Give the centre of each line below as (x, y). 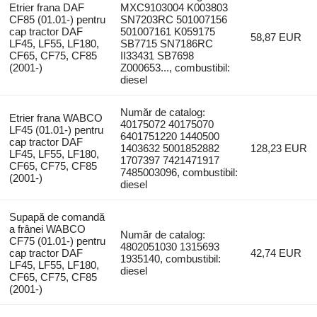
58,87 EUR (276, 37)
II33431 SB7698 (157, 55)
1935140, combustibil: (171, 258)
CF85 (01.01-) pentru (57, 19)
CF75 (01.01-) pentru (57, 241)
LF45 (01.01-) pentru (56, 129)
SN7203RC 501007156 (174, 19)
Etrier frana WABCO (56, 117)
